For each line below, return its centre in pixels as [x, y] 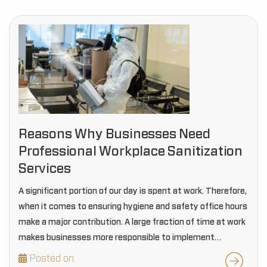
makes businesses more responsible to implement [117, 238]
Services [45, 169]
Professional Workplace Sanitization [131, 151]
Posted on [52, 259]
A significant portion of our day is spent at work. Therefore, [133, 191]
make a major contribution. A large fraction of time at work [132, 222]
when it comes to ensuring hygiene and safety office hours [133, 207]
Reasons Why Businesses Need [114, 134]
